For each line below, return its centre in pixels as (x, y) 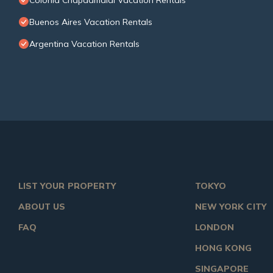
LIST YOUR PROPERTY (67, 186)
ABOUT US (42, 207)
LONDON (215, 228)
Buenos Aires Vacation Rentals (91, 22)
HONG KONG (224, 248)
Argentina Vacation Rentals (84, 44)
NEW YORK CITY (231, 207)
